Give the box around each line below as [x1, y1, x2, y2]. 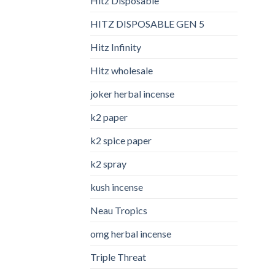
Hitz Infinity [90, 41, 141, 53]
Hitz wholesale [90, 64, 153, 76]
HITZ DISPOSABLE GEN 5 [90, 17, 204, 29]
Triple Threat [90, 250, 146, 263]
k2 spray [90, 157, 126, 169]
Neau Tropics [90, 204, 147, 216]
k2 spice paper [90, 134, 152, 146]
